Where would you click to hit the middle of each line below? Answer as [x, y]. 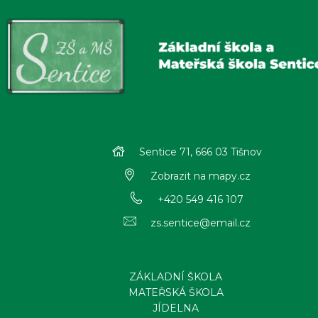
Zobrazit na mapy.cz [200, 176]
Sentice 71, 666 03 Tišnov [200, 152]
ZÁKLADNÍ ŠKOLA [176, 276]
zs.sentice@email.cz [200, 223]
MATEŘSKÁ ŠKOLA [176, 292]
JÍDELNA [176, 308]
